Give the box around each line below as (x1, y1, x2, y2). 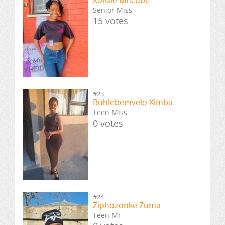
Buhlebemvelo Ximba (93, 97, 173, 108)
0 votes (93, 117, 123, 130)
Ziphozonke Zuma (93, 199, 161, 211)
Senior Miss (93, 5, 132, 15)
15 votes (93, 14, 128, 27)
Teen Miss (93, 107, 127, 118)
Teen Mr (93, 210, 121, 220)
